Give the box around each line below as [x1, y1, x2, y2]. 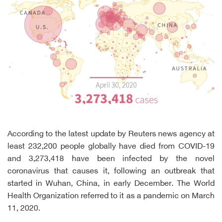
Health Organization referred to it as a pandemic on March [7, 192, 215, 202]
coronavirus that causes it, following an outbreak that [7, 167, 215, 177]
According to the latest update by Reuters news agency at [7, 130, 215, 140]
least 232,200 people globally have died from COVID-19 [7, 142, 215, 152]
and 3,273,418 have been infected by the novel [7, 155, 215, 165]
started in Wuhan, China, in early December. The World [7, 179, 215, 189]
